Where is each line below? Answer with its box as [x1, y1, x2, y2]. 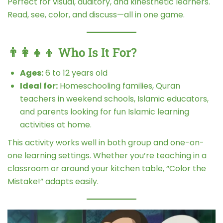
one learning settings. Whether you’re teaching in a [7, 149, 207, 161]
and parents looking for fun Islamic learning [20, 106, 189, 117]
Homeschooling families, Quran [58, 80, 180, 92]
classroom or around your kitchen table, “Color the [7, 162, 206, 174]
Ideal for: [20, 80, 58, 92]
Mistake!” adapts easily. [7, 175, 99, 187]
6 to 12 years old [43, 67, 108, 79]
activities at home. [20, 118, 92, 130]
